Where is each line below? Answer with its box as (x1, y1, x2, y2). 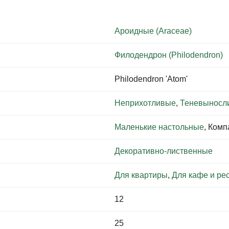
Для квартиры (114, 171, 168, 179)
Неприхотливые (114, 99, 176, 107)
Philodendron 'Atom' (114, 75, 188, 83)
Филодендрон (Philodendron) (114, 51, 223, 59)
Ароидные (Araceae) (114, 27, 192, 35)
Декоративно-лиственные (114, 147, 213, 155)
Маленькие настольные (114, 123, 204, 131)
